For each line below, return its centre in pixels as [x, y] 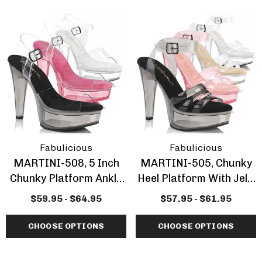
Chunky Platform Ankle [66, 178]
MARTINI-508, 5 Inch [66, 163]
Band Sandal [196, 194]
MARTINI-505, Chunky [196, 163]
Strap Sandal [66, 194]
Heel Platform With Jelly [149, 178]
